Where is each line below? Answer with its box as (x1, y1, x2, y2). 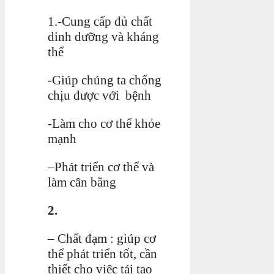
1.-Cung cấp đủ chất (48, 13, 152, 29)
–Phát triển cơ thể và (48, 159, 154, 174)
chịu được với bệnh (48, 87, 151, 103)
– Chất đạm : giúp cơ (48, 231, 156, 246)
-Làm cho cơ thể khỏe (48, 116, 160, 131)
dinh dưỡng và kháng (48, 29, 159, 44)
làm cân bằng (48, 174, 116, 190)
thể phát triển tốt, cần (48, 246, 157, 261)
